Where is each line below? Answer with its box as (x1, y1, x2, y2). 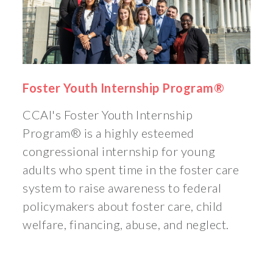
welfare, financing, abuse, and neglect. (23, 217, 229, 232)
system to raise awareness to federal (23, 180, 222, 196)
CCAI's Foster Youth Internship (23, 107, 193, 122)
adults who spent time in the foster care (23, 162, 239, 177)
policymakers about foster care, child (23, 199, 223, 214)
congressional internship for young (23, 144, 216, 159)
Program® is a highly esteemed (23, 126, 194, 141)
